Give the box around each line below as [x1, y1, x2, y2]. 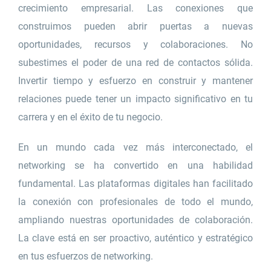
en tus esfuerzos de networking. [18, 250, 153, 263]
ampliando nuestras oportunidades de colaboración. [18, 214, 253, 226]
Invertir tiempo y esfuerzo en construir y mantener [18, 75, 253, 87]
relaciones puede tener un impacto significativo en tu [18, 93, 253, 105]
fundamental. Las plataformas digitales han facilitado [18, 178, 253, 190]
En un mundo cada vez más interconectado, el [18, 142, 253, 154]
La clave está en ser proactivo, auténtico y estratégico [18, 232, 253, 244]
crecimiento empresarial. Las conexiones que [18, 2, 253, 15]
